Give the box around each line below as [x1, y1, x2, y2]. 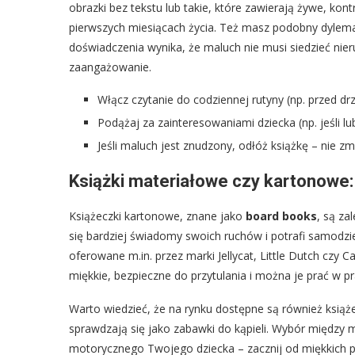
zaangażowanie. [69, 59, 151, 74]
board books [246, 208, 317, 223]
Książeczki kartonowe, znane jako [69, 208, 246, 223]
